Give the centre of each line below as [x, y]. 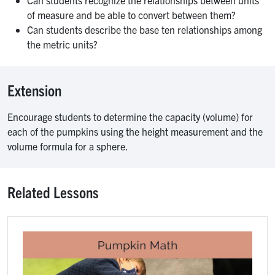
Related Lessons [53, 192]
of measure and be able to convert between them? [131, 15]
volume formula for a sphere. [68, 146]
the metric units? [62, 45]
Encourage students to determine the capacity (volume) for [130, 117]
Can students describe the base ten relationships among [145, 30]
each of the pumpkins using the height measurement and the [135, 132]
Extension [34, 90]
